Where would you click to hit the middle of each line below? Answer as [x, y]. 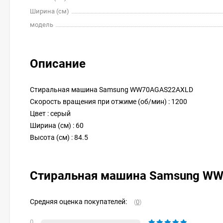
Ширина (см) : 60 [57, 125]
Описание [58, 64]
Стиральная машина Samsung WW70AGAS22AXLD [111, 90]
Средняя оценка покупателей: [78, 202]
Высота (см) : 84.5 [59, 137]
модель [42, 25]
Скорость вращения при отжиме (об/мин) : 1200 [109, 102]
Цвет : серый [50, 113]
